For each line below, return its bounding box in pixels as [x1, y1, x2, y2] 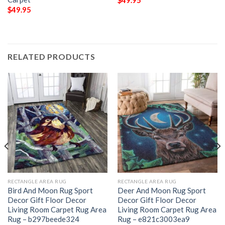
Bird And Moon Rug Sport [7, 185, 93, 195]
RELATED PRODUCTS [8, 51, 95, 61]
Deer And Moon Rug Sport [117, 185, 206, 195]
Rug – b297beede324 [7, 214, 79, 223]
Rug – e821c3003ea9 [117, 214, 190, 223]
